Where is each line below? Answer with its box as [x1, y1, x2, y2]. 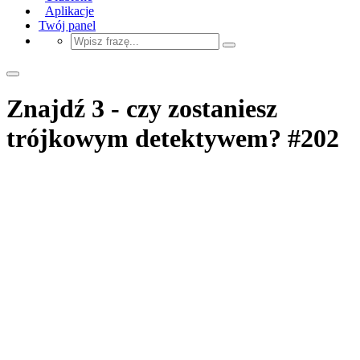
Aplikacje [45, 3, 94, 18]
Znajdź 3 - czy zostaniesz [6, 94, 277, 124]
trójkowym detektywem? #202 [6, 124, 339, 153]
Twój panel [39, 18, 96, 32]
